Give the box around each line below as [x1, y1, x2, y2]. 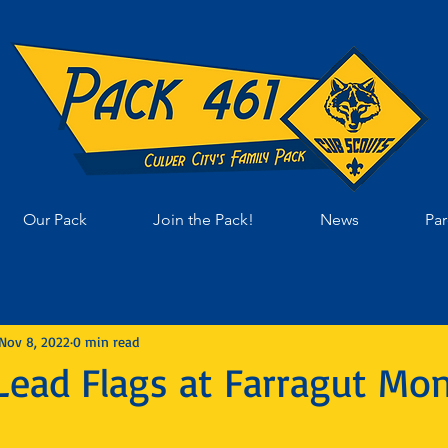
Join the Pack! [153, 210, 254, 229]
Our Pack [23, 210, 87, 229]
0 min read [73, 332, 139, 350]
